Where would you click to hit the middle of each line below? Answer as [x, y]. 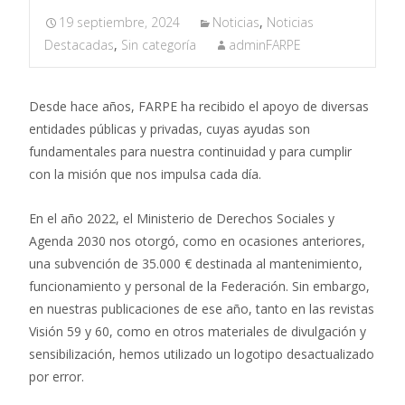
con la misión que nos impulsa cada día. [145, 174]
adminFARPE [265, 45]
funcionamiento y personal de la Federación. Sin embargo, [199, 286]
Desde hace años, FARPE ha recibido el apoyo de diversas [199, 106]
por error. [57, 377]
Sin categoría [159, 45]
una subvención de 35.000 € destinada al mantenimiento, [196, 264]
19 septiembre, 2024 [119, 22]
